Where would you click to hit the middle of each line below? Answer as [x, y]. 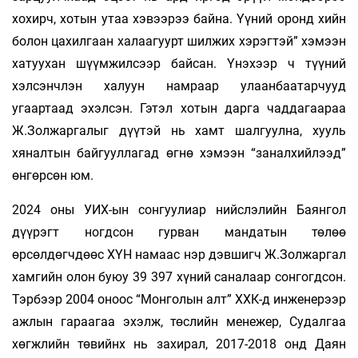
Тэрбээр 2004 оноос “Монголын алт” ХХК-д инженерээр [179, 299]
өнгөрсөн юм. [53, 175]
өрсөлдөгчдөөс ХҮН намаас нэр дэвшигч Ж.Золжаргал [179, 254]
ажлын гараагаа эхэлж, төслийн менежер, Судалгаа [179, 321]
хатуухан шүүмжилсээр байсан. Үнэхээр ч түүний [179, 63]
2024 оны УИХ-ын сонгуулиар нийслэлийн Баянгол [179, 209]
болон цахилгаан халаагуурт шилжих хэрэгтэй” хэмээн [179, 41]
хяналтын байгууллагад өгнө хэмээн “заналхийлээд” [179, 153]
